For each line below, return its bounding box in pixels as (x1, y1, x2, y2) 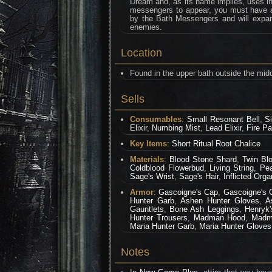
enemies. (130, 22, 163, 32)
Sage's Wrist (130, 172, 175, 181)
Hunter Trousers (130, 213, 188, 222)
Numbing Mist (152, 123, 201, 132)
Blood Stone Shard (169, 155, 237, 164)
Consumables (130, 115, 182, 124)
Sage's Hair (179, 172, 219, 181)
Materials (130, 155, 165, 164)
